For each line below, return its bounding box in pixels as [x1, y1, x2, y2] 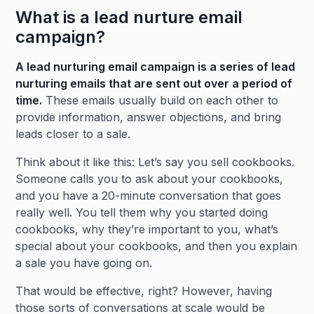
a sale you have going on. [15, 256, 153, 270]
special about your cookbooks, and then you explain [15, 239, 298, 253]
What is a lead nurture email [15, 7, 243, 27]
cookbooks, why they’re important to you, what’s [15, 222, 279, 236]
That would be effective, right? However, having [15, 284, 273, 298]
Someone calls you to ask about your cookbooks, [15, 172, 284, 186]
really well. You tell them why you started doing [15, 205, 268, 219]
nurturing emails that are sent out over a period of [15, 76, 293, 90]
